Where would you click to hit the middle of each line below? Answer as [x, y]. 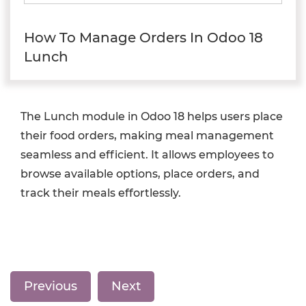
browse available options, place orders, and [140, 174]
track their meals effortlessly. [101, 193]
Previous [51, 286]
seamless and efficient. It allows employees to [147, 155]
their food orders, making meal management [147, 136]
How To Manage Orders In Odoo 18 [143, 38]
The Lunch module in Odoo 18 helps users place [152, 116]
